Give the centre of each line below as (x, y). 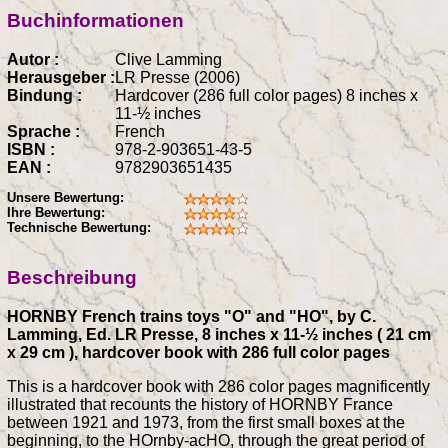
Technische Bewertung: (79, 228)
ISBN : (31, 149)
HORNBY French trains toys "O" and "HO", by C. (191, 317)
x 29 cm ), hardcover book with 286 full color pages (198, 353)
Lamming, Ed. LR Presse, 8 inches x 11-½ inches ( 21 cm (219, 335)
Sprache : (43, 131)
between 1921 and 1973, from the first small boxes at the (206, 423)
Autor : (33, 59)
